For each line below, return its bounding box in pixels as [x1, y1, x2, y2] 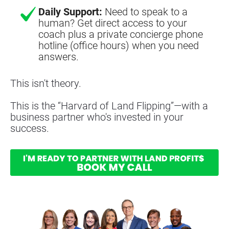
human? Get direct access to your [38, 16, 187, 29]
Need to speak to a [102, 5, 188, 18]
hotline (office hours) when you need [38, 39, 199, 52]
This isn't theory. [10, 77, 81, 89]
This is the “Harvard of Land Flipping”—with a [10, 99, 208, 112]
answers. [38, 50, 79, 63]
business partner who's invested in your [10, 110, 184, 123]
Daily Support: [38, 5, 102, 18]
